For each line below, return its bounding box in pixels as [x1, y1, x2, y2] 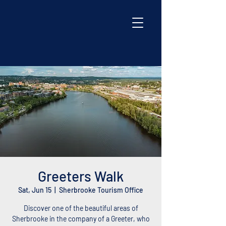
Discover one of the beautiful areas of [23, 204, 138, 212]
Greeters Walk [38, 167, 124, 185]
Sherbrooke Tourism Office [59, 186, 143, 194]
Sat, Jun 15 [18, 186, 51, 194]
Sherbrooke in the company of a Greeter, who [12, 214, 150, 223]
